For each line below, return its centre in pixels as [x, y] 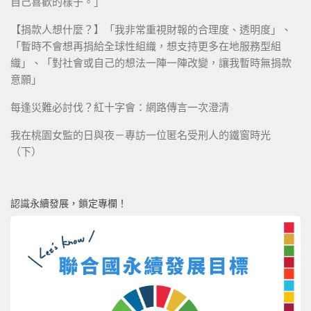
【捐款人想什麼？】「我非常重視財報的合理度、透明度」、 [151, 29]
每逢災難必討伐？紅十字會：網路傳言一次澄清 [120, 107]
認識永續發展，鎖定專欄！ [69, 203]
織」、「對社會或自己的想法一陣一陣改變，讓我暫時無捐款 [151, 62]
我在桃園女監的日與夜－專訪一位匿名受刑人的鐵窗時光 [141, 135]
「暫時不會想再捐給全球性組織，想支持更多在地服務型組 [146, 46]
